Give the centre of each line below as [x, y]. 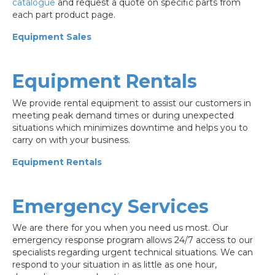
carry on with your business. [71, 140]
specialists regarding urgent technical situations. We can [133, 252]
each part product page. [64, 15]
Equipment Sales [52, 37]
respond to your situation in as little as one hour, [114, 264]
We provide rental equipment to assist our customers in [132, 103]
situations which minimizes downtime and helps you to [130, 127]
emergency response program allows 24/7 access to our [133, 240]
